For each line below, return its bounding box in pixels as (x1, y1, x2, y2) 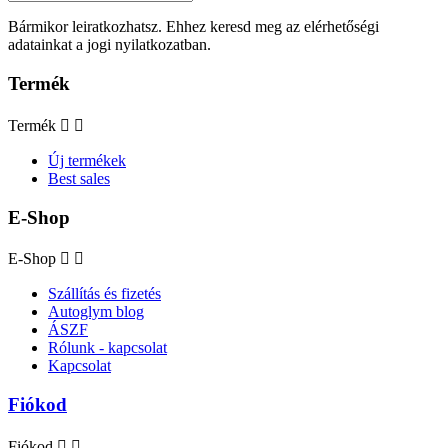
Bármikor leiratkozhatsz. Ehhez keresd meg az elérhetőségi (8, 18, 379, 36)
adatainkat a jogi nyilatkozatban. (8, 36, 211, 54)
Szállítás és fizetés (48, 285, 161, 303)
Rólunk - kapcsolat (48, 339, 167, 357)
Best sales (48, 169, 110, 187)
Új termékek (48, 151, 126, 169)
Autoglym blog (48, 303, 144, 321)
